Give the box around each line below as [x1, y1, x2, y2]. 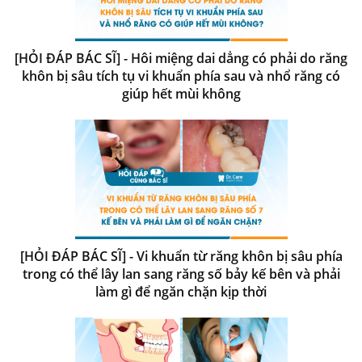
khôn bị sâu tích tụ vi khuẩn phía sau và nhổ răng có [22, 66, 340, 85]
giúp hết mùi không [121, 84, 241, 103]
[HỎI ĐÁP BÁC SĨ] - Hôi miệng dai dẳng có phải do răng [15, 48, 347, 67]
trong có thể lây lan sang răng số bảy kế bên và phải [22, 264, 340, 283]
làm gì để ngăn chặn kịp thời [95, 282, 267, 301]
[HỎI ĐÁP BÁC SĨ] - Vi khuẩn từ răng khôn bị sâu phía [19, 246, 343, 265]
